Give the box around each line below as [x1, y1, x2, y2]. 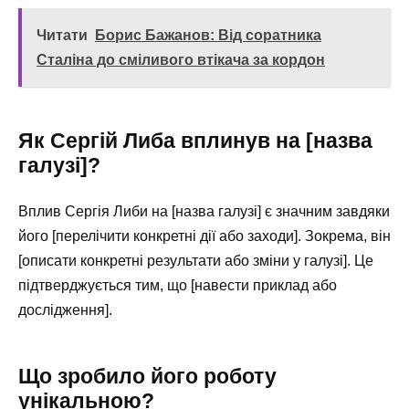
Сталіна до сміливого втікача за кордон [37, 51, 325, 68]
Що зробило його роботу [18, 363, 277, 388]
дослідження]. [18, 301, 112, 318]
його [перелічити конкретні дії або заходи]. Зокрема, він [18, 227, 391, 244]
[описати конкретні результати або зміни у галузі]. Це [18, 252, 373, 268]
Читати [37, 26, 88, 43]
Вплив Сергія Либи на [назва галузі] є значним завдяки [18, 203, 390, 219]
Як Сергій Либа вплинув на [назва [18, 128, 372, 152]
